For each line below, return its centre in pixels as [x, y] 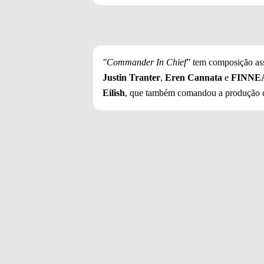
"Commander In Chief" [146, 62]
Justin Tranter [131, 78]
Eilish [114, 93]
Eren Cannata [195, 78]
